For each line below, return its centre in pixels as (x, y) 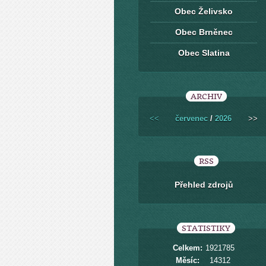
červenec (191, 118)
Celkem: (188, 248)
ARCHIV (206, 96)
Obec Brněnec (204, 32)
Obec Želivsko (204, 11)
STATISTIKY (206, 228)
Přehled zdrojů (204, 185)
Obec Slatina (204, 53)
